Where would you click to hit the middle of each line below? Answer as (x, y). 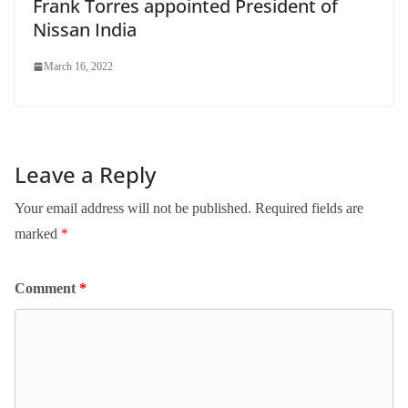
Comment (47, 289)
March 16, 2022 (78, 67)
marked (38, 234)
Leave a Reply (85, 175)
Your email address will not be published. (133, 209)
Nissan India (85, 30)
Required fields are (309, 209)
